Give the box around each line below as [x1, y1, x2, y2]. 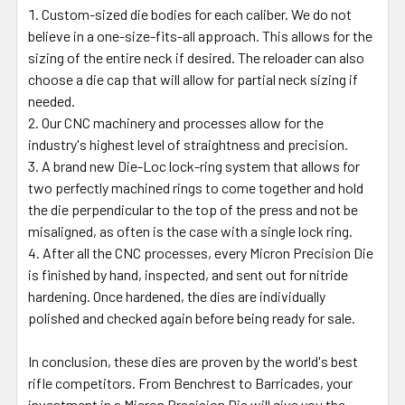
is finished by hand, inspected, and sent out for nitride [28, 265, 348, 283]
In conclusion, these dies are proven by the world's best [28, 352, 358, 370]
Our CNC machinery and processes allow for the [42, 113, 324, 131]
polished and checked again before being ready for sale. [28, 308, 355, 326]
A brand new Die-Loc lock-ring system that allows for [42, 156, 360, 174]
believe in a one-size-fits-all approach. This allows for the [28, 26, 372, 44]
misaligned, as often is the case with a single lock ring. [28, 221, 353, 240]
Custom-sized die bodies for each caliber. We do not [42, 5, 352, 23]
